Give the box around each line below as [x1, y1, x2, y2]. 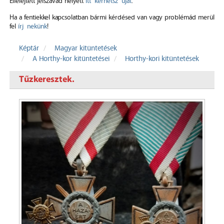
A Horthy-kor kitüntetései [32, 55, 109, 63]
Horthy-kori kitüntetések [125, 55, 199, 63]
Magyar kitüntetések [54, 44, 117, 52]
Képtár [19, 44, 39, 52]
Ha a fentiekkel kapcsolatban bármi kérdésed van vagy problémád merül [9, 13, 214, 21]
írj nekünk [18, 22, 47, 30]
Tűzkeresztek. [19, 75, 74, 84]
